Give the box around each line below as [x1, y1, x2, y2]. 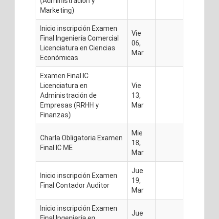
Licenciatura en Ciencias [40, 44, 115, 52]
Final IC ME [40, 144, 73, 152]
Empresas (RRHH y [40, 101, 99, 109]
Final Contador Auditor [40, 181, 109, 189]
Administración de [40, 91, 97, 99]
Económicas [40, 54, 78, 62]
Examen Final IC [40, 72, 88, 80]
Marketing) [40, 6, 74, 14]
